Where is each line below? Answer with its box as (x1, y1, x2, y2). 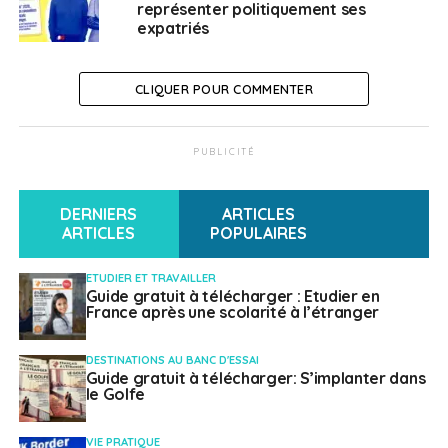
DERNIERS (60, 204, 138, 225)
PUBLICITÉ (192, 146, 256, 158)
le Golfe (85, 384, 146, 405)
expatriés (136, 18, 209, 39)
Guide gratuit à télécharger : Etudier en (85, 286, 380, 307)
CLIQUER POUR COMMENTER (135, 81, 313, 98)
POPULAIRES (210, 223, 308, 244)
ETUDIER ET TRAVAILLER (85, 271, 216, 286)
